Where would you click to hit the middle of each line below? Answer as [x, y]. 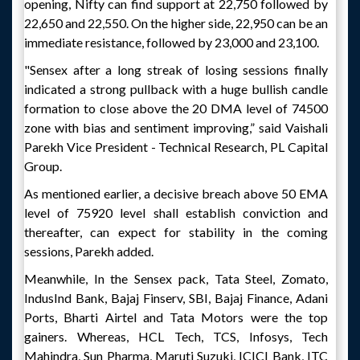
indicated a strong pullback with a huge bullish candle [176, 89]
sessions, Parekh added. [89, 251]
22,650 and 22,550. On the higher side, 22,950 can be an [176, 23]
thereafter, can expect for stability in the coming [176, 232]
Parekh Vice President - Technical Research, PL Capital [176, 147]
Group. [43, 166]
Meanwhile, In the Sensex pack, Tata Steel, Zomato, [176, 278]
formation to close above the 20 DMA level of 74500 [176, 108]
